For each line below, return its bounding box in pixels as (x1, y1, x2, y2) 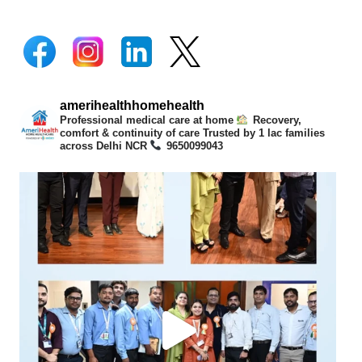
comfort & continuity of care (60, 127, 200, 140)
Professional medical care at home (60, 114, 237, 127)
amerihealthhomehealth (60, 99, 204, 113)
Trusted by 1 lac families (200, 127, 325, 140)
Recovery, (250, 114, 301, 127)
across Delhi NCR (60, 140, 147, 153)
